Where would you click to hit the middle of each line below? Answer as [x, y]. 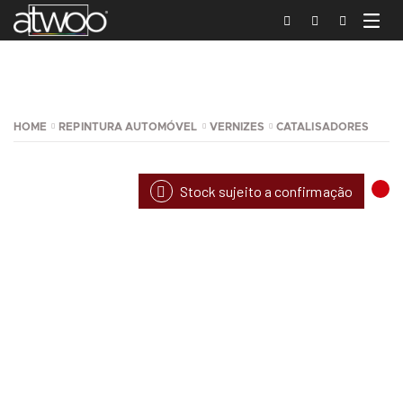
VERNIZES [237, 127]
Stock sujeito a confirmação [264, 191]
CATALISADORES [322, 127]
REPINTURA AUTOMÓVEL [128, 127]
